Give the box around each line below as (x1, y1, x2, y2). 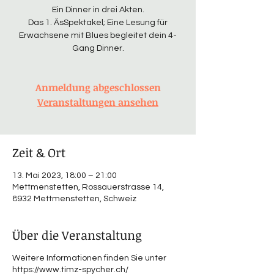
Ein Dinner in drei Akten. (51, 6, 144, 15)
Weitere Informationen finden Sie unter (12, 254, 166, 263)
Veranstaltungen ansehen (37, 95, 158, 109)
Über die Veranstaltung (12, 226, 142, 244)
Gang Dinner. (72, 44, 124, 53)
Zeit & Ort (12, 144, 65, 161)
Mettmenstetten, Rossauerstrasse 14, (12, 183, 164, 192)
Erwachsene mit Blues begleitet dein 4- (19, 31, 177, 40)
